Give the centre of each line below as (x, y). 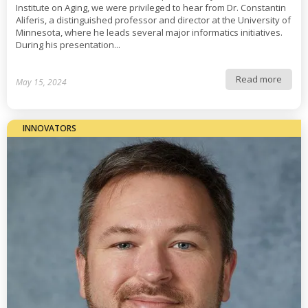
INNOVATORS (49, 128)
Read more (259, 79)
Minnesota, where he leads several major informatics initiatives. (149, 32)
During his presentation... (68, 45)
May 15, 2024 (41, 82)
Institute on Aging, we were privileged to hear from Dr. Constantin (151, 8)
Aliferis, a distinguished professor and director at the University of (153, 20)
